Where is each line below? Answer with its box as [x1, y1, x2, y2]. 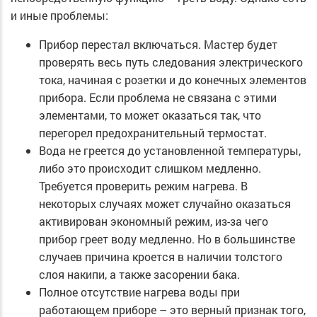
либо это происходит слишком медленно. [39, 160, 261, 175]
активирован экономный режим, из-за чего [39, 213, 268, 229]
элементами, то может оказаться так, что [39, 107, 261, 122]
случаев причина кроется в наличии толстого [39, 248, 282, 264]
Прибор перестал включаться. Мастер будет [39, 36, 277, 52]
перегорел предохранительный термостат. [39, 125, 267, 140]
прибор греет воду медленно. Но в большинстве [39, 231, 295, 246]
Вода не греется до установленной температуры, [39, 142, 301, 158]
